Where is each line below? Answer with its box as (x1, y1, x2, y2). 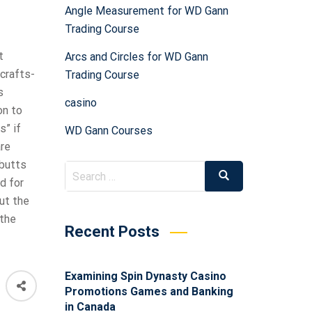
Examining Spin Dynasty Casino (64, 270, 226, 283)
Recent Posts (64, 223, 159, 241)
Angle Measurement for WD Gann (64, 4, 228, 17)
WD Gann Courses (64, 124, 153, 137)
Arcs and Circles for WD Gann (64, 50, 208, 63)
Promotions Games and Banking (64, 285, 233, 299)
